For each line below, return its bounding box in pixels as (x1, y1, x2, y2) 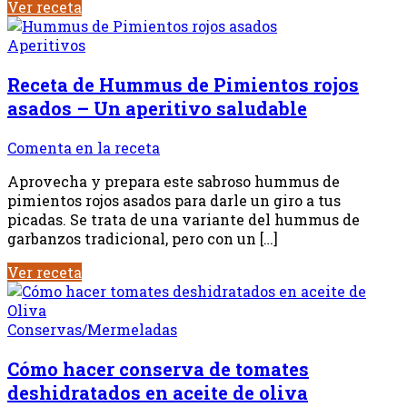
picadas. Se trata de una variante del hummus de (7, 209, 360, 229)
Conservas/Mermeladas (7, 319, 177, 339)
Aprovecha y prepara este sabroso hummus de (7, 171, 340, 191)
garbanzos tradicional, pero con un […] (7, 228, 278, 248)
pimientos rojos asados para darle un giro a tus (7, 190, 341, 210)
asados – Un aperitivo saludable (7, 95, 307, 120)
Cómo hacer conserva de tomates (7, 356, 309, 381)
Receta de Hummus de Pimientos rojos (7, 72, 359, 96)
